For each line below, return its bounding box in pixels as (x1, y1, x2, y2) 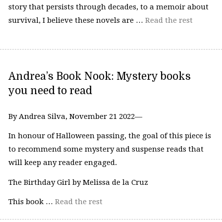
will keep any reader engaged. (8, 158, 117, 167)
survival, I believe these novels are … (8, 16, 145, 25)
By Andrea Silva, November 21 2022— (8, 111, 142, 121)
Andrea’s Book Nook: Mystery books (8, 70, 191, 82)
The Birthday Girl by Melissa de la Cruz (8, 177, 148, 187)
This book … (8, 197, 55, 207)
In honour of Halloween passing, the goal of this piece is (8, 131, 211, 141)
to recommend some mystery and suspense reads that (8, 145, 204, 154)
